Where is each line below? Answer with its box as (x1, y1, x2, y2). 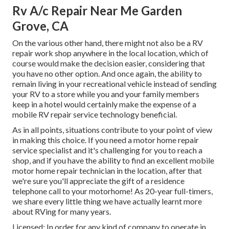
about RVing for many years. (12, 207, 111, 217)
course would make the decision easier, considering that (12, 58, 205, 68)
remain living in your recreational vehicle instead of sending (12, 79, 217, 89)
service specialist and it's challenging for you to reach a (12, 145, 202, 155)
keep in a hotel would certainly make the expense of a (12, 99, 196, 109)
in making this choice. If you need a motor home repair (12, 135, 199, 145)
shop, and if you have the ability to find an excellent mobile (12, 155, 214, 166)
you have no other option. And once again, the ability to (12, 68, 202, 79)
